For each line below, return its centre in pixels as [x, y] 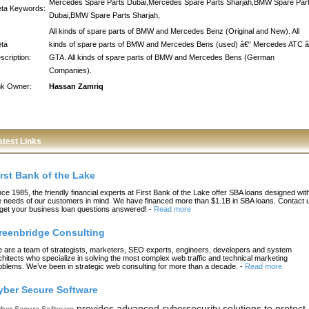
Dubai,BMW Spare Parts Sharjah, [104, 15]
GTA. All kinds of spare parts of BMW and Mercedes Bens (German [162, 57]
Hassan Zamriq [76, 86]
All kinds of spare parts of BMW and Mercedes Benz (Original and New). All [174, 31]
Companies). [70, 70]
